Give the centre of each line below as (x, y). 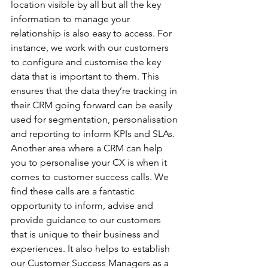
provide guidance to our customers (87, 220)
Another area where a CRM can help (88, 148)
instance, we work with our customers (91, 48)
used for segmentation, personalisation (95, 119)
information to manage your (71, 19)
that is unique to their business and (86, 234)
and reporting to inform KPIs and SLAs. (94, 134)
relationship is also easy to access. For (92, 33)
